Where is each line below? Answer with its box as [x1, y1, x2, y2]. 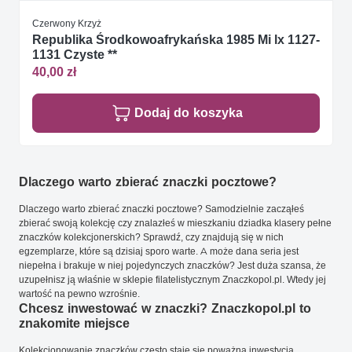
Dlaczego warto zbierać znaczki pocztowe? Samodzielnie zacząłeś [19, 203, 304, 215]
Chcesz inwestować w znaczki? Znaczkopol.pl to [19, 301, 311, 317]
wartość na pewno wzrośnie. [19, 288, 140, 300]
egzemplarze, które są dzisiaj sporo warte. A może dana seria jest [19, 245, 299, 258]
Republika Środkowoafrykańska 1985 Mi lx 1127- [32, 31, 320, 47]
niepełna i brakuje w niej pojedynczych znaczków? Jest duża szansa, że [19, 259, 326, 272]
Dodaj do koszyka [134, 105, 243, 121]
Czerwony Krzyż [32, 16, 101, 29]
